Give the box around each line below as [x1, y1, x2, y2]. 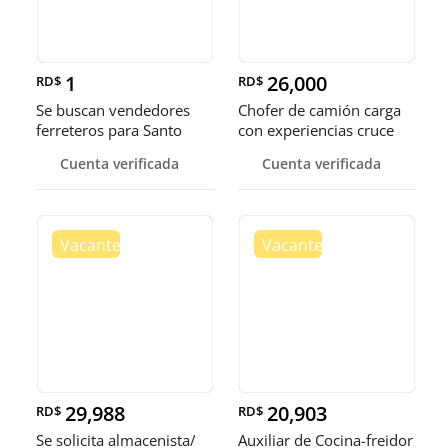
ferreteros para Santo [36, 120, 182, 140]
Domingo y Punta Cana [36, 140, 194, 160]
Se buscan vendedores [36, 100, 190, 120]
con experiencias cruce [238, 120, 394, 140]
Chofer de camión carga [238, 100, 401, 120]
